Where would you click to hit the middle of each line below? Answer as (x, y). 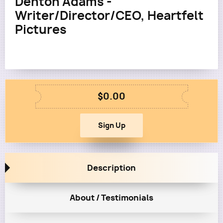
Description (111, 168)
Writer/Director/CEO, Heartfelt (109, 16)
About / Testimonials (111, 198)
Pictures (41, 30)
